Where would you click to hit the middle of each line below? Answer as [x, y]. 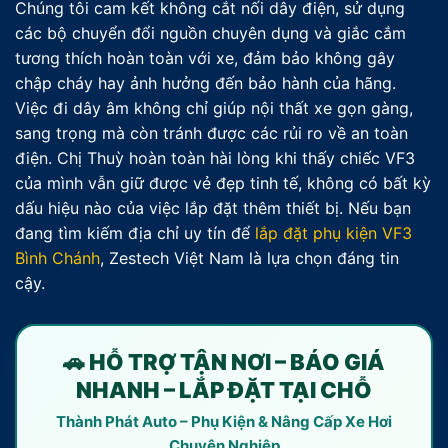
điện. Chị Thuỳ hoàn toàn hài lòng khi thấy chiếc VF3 [215, 157]
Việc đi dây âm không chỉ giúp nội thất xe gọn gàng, [214, 107]
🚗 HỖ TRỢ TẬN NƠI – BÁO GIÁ [224, 361]
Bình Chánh [57, 257]
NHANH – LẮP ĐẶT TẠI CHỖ [224, 389]
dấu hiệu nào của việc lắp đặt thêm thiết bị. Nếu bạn [213, 207]
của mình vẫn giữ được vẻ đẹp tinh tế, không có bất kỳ [223, 182]
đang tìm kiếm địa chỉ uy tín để [135, 232]
